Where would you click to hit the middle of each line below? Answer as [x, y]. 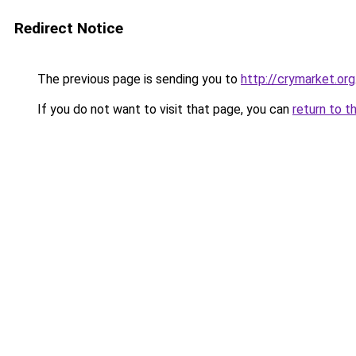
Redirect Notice [69, 28]
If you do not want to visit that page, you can [163, 109]
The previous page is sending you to [137, 79]
